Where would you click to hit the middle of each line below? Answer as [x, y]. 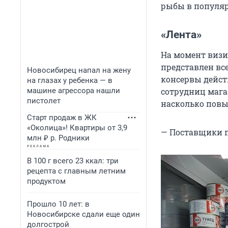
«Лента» [181, 35]
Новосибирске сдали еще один [83, 214]
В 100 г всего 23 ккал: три [73, 161]
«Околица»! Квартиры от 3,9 [77, 128]
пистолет [44, 101]
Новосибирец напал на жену [79, 70]
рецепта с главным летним [76, 171]
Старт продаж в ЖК [62, 118]
